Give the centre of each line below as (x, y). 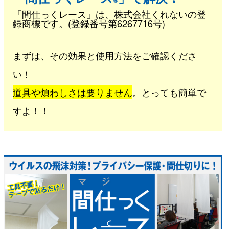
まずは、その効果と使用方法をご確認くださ (105, 55)
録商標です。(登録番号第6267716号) (89, 23)
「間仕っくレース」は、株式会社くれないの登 (109, 14)
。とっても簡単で (169, 92)
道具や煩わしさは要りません (72, 92)
